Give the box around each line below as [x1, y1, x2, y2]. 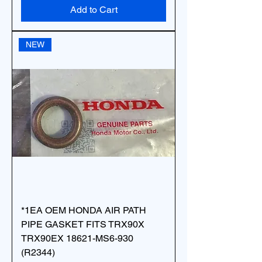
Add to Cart [70, 4, 118, 15]
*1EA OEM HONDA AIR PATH [21, 205, 146, 216]
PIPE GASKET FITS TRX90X [21, 219, 144, 230]
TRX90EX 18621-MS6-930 [21, 233, 133, 244]
